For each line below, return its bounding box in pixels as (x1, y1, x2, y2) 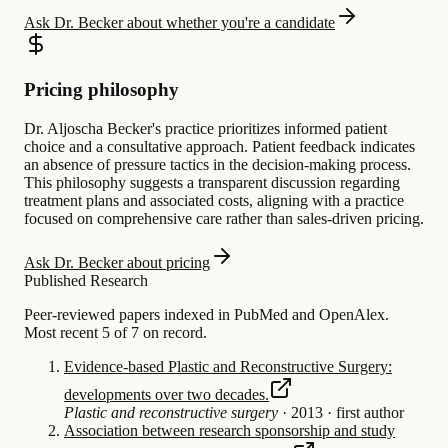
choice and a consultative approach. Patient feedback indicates (24, 137, 415, 155)
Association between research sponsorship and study (64, 421, 395, 439)
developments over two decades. (64, 385, 269, 403)
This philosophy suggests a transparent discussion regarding (24, 173, 400, 191)
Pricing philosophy (24, 78, 179, 100)
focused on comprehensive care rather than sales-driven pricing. (24, 209, 424, 227)
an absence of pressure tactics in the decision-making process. (24, 155, 411, 173)
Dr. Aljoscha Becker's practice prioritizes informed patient (24, 119, 387, 137)
